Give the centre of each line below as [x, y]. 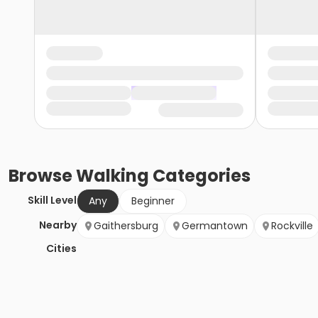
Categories [200, 176]
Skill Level [52, 201]
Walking [113, 176]
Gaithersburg [126, 226]
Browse [42, 176]
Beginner [153, 201]
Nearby [58, 225]
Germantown [215, 226]
